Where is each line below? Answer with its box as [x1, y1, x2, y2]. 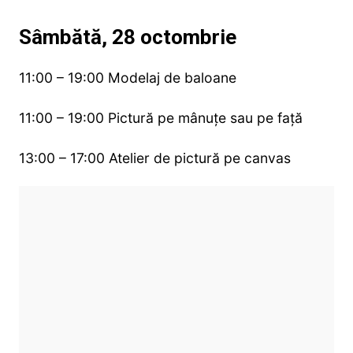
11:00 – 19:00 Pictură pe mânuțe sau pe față [18, 110, 303, 127]
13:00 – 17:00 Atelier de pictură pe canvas [18, 150, 291, 167]
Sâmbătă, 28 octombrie [18, 25, 236, 50]
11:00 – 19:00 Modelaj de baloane [18, 69, 236, 87]
